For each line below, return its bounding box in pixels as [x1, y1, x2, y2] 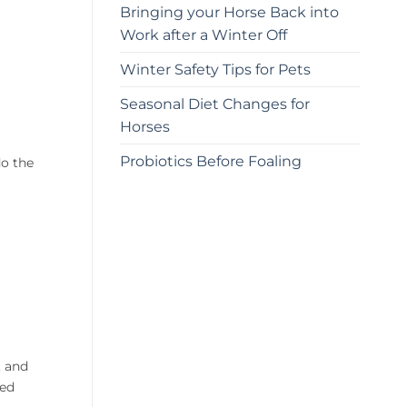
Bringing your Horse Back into [120, 3, 339, 21]
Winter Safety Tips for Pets [120, 60, 311, 78]
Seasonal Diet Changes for [120, 94, 310, 113]
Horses [120, 117, 170, 135]
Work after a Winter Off [120, 25, 287, 44]
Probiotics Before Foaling [120, 152, 302, 170]
